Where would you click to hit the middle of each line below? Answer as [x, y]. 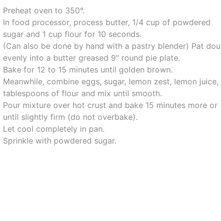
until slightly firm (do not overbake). [71, 117]
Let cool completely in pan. [54, 129]
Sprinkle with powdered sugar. [60, 141]
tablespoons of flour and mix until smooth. [83, 93]
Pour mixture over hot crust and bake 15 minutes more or [110, 105]
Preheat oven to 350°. [44, 10]
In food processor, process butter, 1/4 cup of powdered [107, 22]
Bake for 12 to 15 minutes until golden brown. [88, 70]
